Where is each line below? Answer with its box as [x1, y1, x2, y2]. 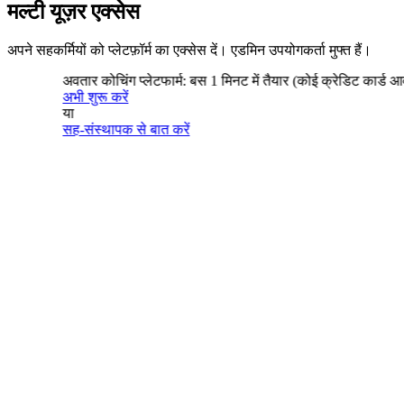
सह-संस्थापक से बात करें [37, 122, 165, 138]
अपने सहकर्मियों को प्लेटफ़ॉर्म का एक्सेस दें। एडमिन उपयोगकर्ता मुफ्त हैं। [7, 42, 372, 59]
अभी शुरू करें [37, 89, 104, 106]
